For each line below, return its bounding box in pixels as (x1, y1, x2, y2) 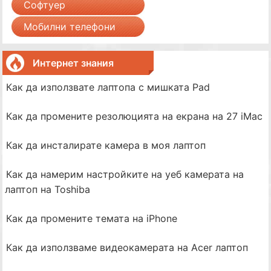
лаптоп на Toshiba (5, 183, 91, 195)
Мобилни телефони (24, 21, 116, 33)
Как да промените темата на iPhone (6, 212, 178, 224)
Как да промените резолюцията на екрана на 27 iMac (6, 110, 263, 122)
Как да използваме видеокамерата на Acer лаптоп (6, 241, 249, 253)
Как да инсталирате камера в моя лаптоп (6, 139, 206, 151)
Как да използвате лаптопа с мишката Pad (6, 81, 211, 93)
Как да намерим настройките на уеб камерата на (6, 168, 244, 180)
